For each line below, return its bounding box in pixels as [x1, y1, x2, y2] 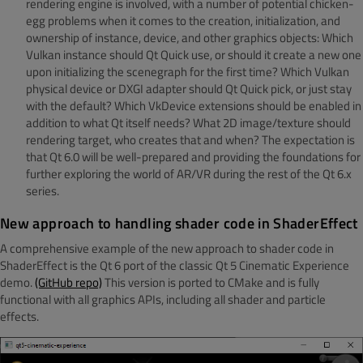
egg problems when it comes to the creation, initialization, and [26, 11, 340, 30]
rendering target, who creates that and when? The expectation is [26, 130, 355, 149]
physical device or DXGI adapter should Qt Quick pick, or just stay [26, 79, 352, 98]
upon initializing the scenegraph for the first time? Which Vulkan [26, 62, 349, 81]
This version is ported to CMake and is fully [102, 273, 319, 292]
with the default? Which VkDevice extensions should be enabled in [26, 96, 361, 115]
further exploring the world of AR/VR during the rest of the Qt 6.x [26, 164, 352, 183]
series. [26, 181, 59, 200]
